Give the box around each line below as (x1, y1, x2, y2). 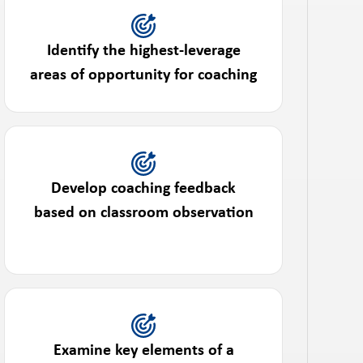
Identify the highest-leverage (46, 43, 241, 59)
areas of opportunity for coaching (30, 67, 258, 83)
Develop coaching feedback (51, 181, 237, 197)
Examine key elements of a (53, 343, 234, 359)
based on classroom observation (33, 205, 254, 221)
